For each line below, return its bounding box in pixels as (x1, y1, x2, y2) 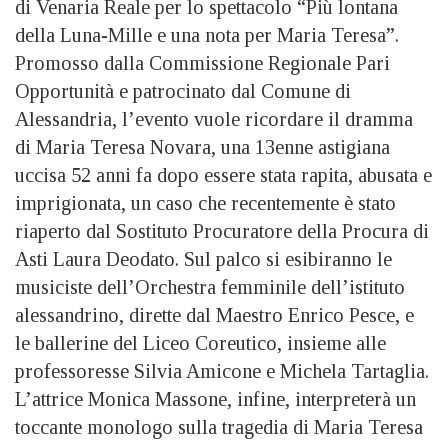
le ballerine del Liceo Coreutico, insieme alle (15, 331, 386, 354)
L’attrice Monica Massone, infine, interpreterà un (15, 387, 416, 410)
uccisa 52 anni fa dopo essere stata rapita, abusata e (15, 163, 432, 186)
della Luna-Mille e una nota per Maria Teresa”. (15, 23, 399, 46)
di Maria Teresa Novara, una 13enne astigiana (15, 135, 390, 158)
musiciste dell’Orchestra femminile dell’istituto (15, 275, 405, 298)
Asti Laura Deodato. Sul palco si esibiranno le (15, 247, 392, 270)
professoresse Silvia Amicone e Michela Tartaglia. (15, 359, 429, 382)
